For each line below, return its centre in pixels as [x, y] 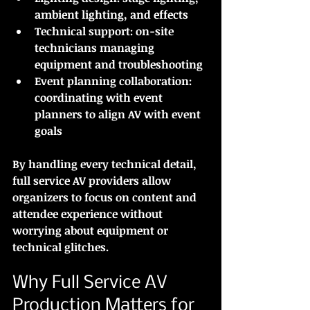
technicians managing [96, 47]
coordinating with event [100, 97]
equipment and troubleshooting [119, 64]
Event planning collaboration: [113, 81]
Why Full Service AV [92, 283]
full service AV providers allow [93, 180]
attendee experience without [89, 213]
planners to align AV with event [119, 114]
